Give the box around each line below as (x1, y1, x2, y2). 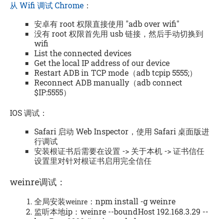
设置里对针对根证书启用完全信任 (34, 155, 152, 166)
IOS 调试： (10, 107, 47, 118)
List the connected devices (34, 48, 131, 58)
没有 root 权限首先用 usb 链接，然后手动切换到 (34, 28, 203, 39)
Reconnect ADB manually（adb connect (34, 77, 182, 88)
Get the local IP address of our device (34, 58, 170, 68)
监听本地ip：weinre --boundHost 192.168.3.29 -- (34, 206, 208, 217)
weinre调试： (10, 175, 66, 188)
